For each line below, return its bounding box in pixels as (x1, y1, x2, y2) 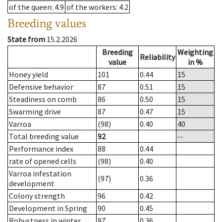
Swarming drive (9, 107, 61, 117)
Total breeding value (9, 131, 79, 142)
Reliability (140, 52, 175, 62)
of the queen (9, 2, 52, 12)
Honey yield (9, 69, 48, 80)
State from (7, 34, 45, 45)
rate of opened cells (9, 156, 76, 166)
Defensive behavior (9, 82, 73, 92)
